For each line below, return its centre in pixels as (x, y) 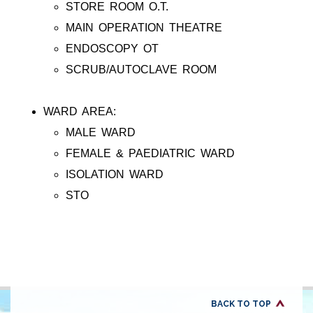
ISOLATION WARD (115, 175)
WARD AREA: (80, 112)
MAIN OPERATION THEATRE (144, 28)
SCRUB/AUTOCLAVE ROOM (141, 70)
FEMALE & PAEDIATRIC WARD (150, 154)
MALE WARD (101, 133)
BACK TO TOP (241, 304)
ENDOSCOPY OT (112, 49)
